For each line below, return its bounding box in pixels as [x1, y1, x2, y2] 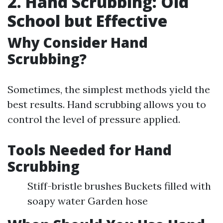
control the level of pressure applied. [7, 113, 180, 125]
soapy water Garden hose [27, 195, 148, 207]
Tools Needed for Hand [7, 140, 172, 159]
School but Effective [7, 10, 167, 31]
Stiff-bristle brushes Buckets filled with [27, 180, 211, 192]
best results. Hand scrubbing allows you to [7, 98, 206, 111]
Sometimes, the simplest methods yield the [7, 83, 210, 96]
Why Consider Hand [7, 33, 148, 52]
